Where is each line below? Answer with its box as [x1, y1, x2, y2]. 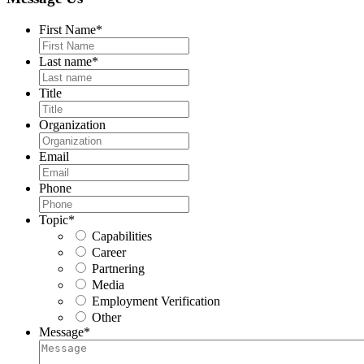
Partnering [92, 262, 145, 276]
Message [39, 325, 84, 340]
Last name [39, 54, 92, 69]
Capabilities [92, 229, 152, 244]
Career [92, 245, 126, 260]
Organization [39, 118, 106, 132]
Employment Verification [92, 294, 220, 309]
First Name [39, 23, 96, 37]
